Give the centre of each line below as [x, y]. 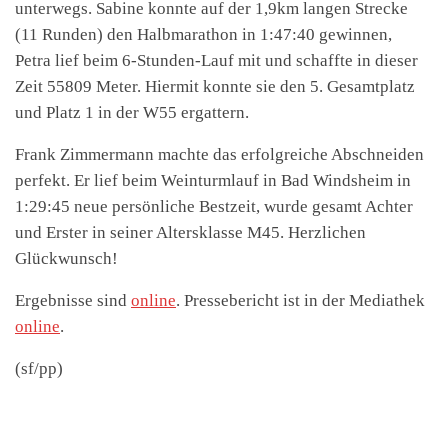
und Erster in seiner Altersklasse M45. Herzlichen [190, 233]
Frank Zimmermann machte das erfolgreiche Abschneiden [219, 155]
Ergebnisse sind [73, 301]
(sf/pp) [39, 369]
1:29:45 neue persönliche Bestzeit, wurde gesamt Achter [214, 207]
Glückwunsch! [66, 259]
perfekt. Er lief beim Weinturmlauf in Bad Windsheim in [213, 181]
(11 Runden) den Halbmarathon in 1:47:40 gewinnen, [205, 35]
